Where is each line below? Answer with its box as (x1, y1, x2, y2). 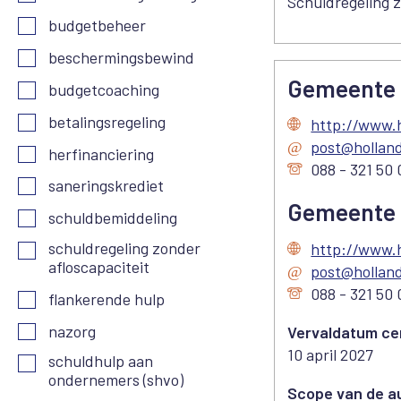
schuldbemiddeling (48, 208, 178, 228)
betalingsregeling (48, 111, 166, 132)
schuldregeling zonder (48, 238, 201, 259)
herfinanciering (48, 143, 155, 164)
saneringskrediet (48, 175, 165, 196)
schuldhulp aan (48, 351, 154, 371)
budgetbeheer (48, 15, 147, 36)
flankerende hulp (48, 288, 166, 309)
